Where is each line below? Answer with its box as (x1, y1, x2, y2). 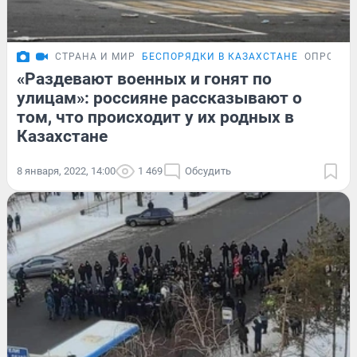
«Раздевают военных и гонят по (17, 69, 272, 89)
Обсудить (185, 165, 231, 178)
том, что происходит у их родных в (17, 108, 294, 127)
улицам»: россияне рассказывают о (17, 88, 302, 108)
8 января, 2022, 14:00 (17, 165, 116, 178)
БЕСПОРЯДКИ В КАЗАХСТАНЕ (142, 51, 298, 63)
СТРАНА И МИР (55, 51, 135, 63)
